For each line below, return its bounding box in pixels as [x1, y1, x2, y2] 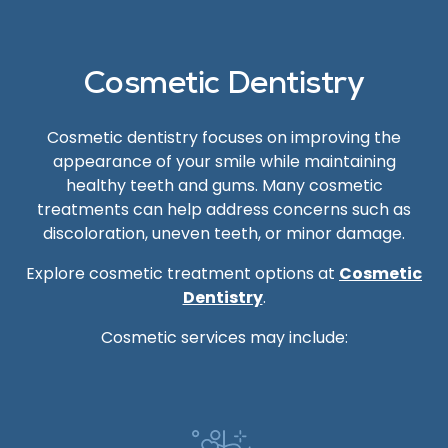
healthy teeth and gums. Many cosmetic [65, 174, 383, 197]
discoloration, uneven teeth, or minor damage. [43, 222, 405, 245]
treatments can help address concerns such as [37, 198, 411, 221]
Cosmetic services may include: [100, 326, 348, 349]
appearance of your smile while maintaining [52, 150, 396, 173]
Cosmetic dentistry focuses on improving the [47, 126, 401, 149]
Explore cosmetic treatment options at [26, 262, 339, 285]
